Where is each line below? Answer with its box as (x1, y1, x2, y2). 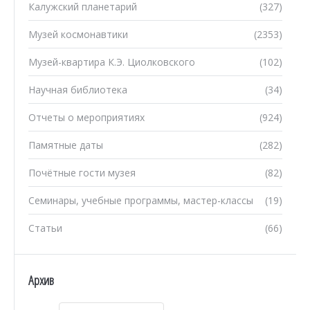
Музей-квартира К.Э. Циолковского (28, 55, 195, 69)
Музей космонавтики (28, 28, 128, 42)
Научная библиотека (28, 83, 127, 97)
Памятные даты (28, 138, 103, 152)
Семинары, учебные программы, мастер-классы (28, 194, 253, 208)
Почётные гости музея (28, 166, 136, 180)
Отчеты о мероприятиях (28, 111, 145, 125)
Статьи (28, 221, 62, 235)
